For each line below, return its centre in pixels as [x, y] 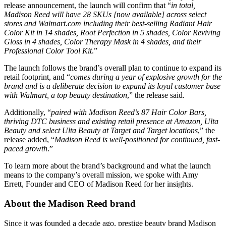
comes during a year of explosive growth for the [146, 77]
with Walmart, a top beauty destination [66, 95]
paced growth [26, 149]
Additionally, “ [27, 112]
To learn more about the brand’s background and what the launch [107, 166]
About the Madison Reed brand [70, 204]
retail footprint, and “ [37, 77]
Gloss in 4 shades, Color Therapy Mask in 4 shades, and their [103, 42]
